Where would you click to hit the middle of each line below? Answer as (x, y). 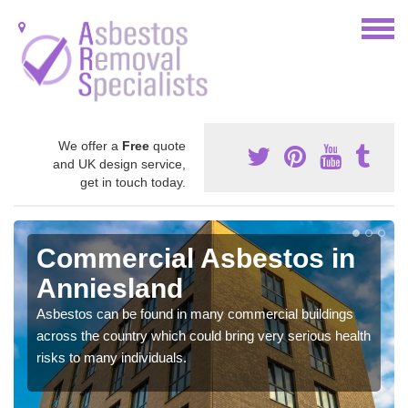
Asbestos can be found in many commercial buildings (195, 313)
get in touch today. (133, 182)
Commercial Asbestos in (196, 258)
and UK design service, (119, 163)
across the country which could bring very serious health (204, 335)
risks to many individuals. (112, 357)
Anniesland (110, 288)
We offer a (90, 145)
